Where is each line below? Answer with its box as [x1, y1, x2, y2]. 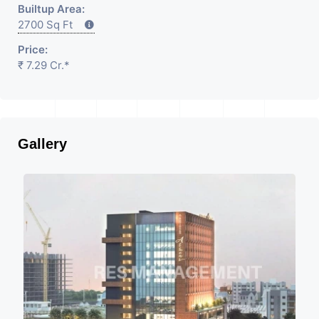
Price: [18, 42, 48, 56]
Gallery [18, 135, 67, 152]
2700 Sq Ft [18, 17, 84, 31]
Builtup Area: [18, 1, 85, 16]
